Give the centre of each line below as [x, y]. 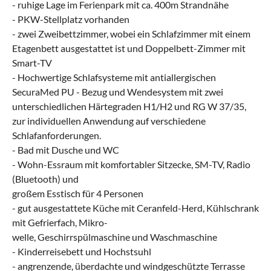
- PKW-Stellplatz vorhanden [71, 19]
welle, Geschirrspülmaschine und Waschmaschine [115, 237]
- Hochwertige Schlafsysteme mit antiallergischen [114, 77]
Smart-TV [32, 62]
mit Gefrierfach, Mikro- [60, 222]
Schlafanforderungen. [57, 135]
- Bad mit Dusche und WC [66, 149]
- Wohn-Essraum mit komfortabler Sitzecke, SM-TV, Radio [131, 164]
